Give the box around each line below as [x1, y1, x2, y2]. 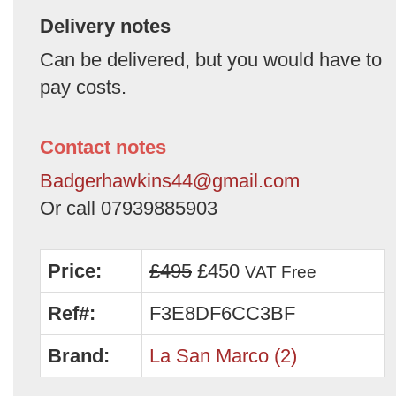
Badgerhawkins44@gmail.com [40, 169, 300, 192]
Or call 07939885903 [40, 196, 217, 219]
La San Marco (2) [149, 344, 297, 367]
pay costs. [40, 75, 126, 98]
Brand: [48, 344, 110, 367]
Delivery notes [40, 14, 171, 37]
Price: [48, 259, 102, 282]
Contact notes [40, 135, 166, 158]
